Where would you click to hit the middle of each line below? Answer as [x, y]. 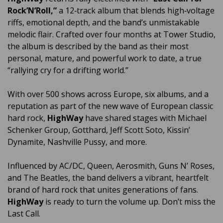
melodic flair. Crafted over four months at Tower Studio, [111, 35]
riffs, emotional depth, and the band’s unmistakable [104, 23]
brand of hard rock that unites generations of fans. [103, 190]
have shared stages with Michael [146, 118]
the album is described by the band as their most [98, 47]
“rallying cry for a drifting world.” [68, 70]
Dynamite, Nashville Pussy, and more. [77, 142]
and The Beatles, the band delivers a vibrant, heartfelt [108, 178]
